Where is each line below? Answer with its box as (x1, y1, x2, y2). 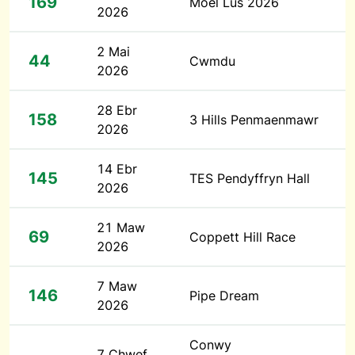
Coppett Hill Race (189, 229, 296, 246)
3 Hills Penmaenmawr (189, 112, 319, 128)
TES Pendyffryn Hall (189, 170, 310, 187)
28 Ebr (97, 102, 137, 119)
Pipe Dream (189, 288, 259, 304)
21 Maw (97, 219, 145, 236)
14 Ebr (97, 161, 137, 177)
